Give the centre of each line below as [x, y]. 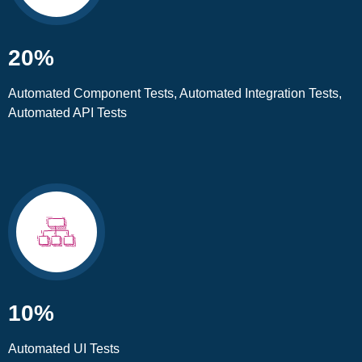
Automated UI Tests [64, 348]
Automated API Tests [67, 113]
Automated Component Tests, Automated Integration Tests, [175, 94]
